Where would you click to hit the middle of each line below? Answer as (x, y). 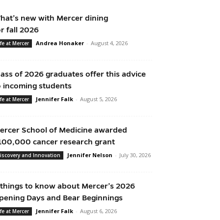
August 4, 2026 (109, 43)
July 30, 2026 (135, 155)
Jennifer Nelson (90, 155)
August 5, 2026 (98, 99)
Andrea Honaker (60, 43)
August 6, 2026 (98, 211)
